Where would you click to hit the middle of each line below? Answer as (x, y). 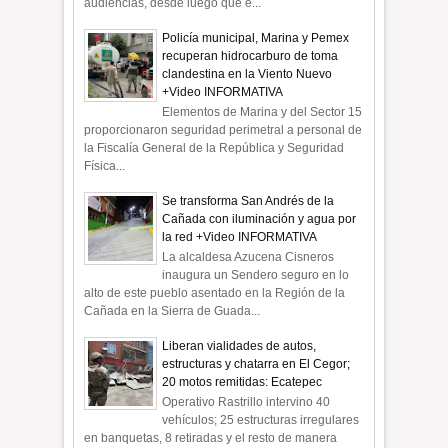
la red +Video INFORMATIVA (240, 236)
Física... (105, 166)
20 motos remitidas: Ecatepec (242, 382)
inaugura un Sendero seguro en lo (256, 275)
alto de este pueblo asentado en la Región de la (215, 293)
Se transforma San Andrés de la (248, 200)
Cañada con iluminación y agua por (259, 218)
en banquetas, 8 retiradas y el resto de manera (211, 438)
